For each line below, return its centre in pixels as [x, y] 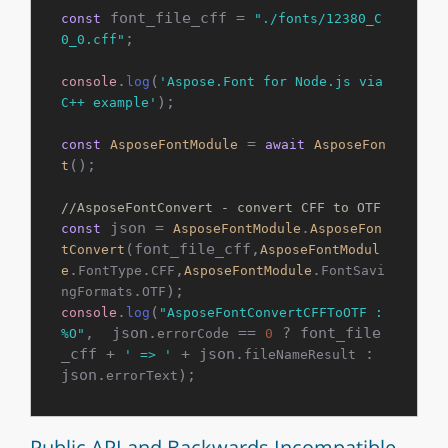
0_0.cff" [93, 39]
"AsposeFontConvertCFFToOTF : [271, 312]
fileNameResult [300, 354]
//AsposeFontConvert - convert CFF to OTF [221, 207]
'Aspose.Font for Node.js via [271, 81]
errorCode [193, 333]
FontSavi [353, 270]
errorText [142, 375]
